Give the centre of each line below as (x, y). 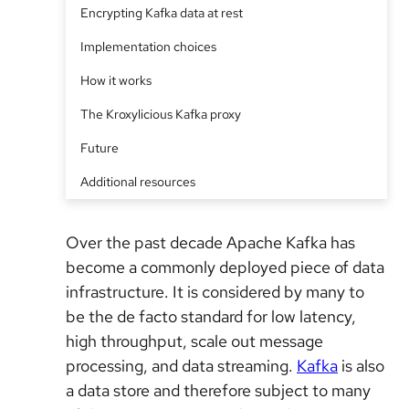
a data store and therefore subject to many (218, 390)
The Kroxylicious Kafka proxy (161, 114)
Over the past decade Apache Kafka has (210, 242)
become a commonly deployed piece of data (225, 267)
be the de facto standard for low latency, (211, 316)
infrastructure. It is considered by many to (215, 292)
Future (100, 148)
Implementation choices (148, 47)
